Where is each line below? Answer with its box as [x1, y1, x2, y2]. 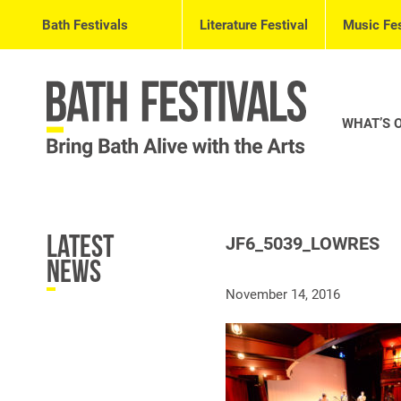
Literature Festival [200, 15, 308, 33]
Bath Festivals [42, 15, 128, 33]
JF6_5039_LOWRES [226, 231, 380, 254]
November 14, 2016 [226, 285, 340, 303]
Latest [47, 229, 114, 262]
